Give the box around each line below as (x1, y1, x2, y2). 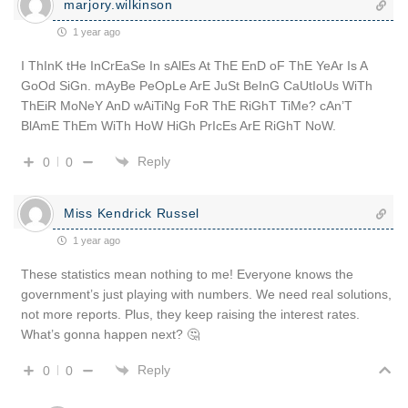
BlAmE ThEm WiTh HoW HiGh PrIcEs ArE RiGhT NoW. (21, 117, 336, 133)
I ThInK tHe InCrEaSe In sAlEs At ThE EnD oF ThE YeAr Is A (21, 57, 367, 73)
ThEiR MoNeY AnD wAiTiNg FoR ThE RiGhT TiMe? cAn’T (21, 97, 352, 113)
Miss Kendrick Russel (64, 205, 199, 220)
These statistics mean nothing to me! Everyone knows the (21, 266, 353, 281)
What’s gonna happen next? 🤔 (21, 326, 199, 342)
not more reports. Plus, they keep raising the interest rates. (21, 306, 360, 321)
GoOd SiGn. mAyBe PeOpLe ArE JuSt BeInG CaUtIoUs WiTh (21, 77, 372, 93)
